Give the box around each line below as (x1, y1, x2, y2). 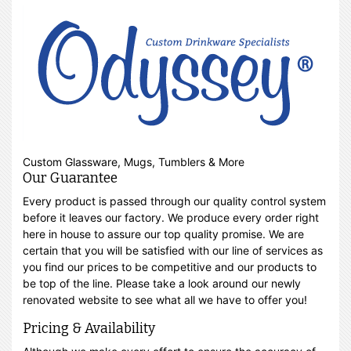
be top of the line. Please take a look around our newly (23, 277, 301, 290)
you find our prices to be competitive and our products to (23, 260, 317, 273)
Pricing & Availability (23, 320, 155, 337)
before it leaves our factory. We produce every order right (23, 211, 319, 224)
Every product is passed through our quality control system (23, 194, 326, 208)
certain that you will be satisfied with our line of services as (23, 244, 323, 257)
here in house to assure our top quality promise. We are (23, 227, 304, 241)
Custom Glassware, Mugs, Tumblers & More (23, 155, 244, 168)
